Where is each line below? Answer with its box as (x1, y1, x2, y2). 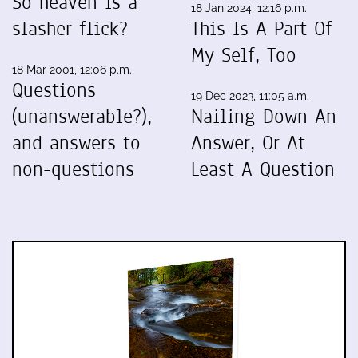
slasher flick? (12, 14, 128, 42)
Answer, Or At (191, 129, 305, 157)
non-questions (12, 155, 134, 183)
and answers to (12, 129, 141, 157)
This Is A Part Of (191, 14, 332, 42)
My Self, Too (191, 41, 296, 69)
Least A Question (191, 155, 335, 183)
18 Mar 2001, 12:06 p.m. (12, 62, 132, 76)
